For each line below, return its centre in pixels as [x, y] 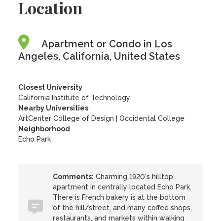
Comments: [74, 177]
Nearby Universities [54, 108]
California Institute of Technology [74, 98]
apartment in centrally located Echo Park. [122, 187]
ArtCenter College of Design [66, 118]
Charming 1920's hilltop [134, 177]
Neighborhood [44, 129]
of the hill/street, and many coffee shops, [123, 208]
